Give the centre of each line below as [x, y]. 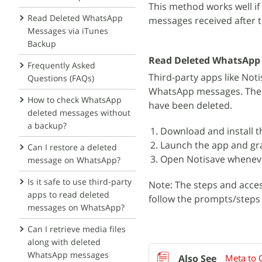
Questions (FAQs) [61, 78]
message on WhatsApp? [74, 160]
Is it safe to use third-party [80, 182]
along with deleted [64, 242]
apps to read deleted [68, 194]
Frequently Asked [61, 65]
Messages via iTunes [68, 31]
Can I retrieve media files [77, 229]
